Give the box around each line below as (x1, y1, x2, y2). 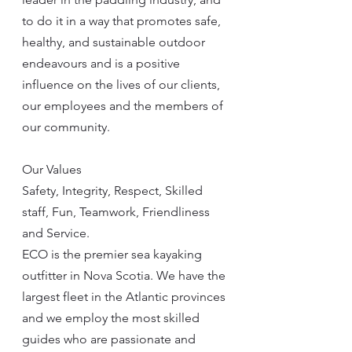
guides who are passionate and (22, 332, 199, 346)
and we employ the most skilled (22, 310, 203, 325)
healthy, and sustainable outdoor (22, 35, 208, 49)
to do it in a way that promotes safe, (22, 13, 224, 28)
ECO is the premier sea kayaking (22, 247, 205, 262)
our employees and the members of (22, 98, 226, 113)
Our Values (22, 162, 82, 177)
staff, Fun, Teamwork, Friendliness (22, 204, 213, 219)
